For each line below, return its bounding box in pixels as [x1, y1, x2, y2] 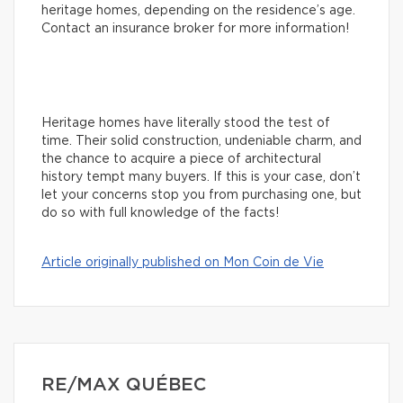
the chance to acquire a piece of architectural [41, 152, 321, 166]
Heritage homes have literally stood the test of [41, 116, 330, 130]
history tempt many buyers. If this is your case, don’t [41, 170, 361, 184]
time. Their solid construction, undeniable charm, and [41, 134, 362, 148]
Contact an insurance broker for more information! [41, 22, 349, 35]
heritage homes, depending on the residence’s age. [41, 4, 355, 17]
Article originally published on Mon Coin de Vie [41, 255, 324, 269]
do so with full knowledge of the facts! [41, 206, 279, 219]
